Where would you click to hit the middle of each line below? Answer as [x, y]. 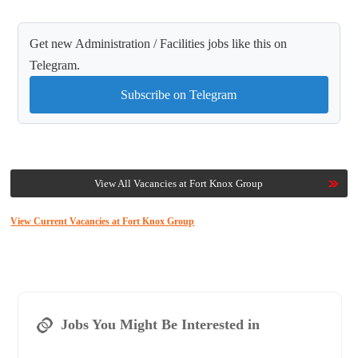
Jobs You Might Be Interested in [160, 325]
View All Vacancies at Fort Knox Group [179, 184]
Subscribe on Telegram [179, 95]
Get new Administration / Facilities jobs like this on [159, 44]
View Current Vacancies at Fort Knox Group [103, 222]
